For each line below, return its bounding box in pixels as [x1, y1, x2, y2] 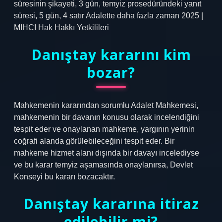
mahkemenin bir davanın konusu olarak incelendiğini [14, 113, 199, 121]
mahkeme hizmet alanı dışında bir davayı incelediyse [14, 149, 199, 157]
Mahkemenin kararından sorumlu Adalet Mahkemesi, [14, 101, 198, 110]
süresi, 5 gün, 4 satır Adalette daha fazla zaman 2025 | [14, 11, 203, 20]
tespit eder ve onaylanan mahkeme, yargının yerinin [14, 125, 195, 133]
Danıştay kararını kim [31, 45, 191, 64]
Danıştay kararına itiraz [23, 194, 199, 213]
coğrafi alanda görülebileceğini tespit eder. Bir [14, 137, 174, 145]
